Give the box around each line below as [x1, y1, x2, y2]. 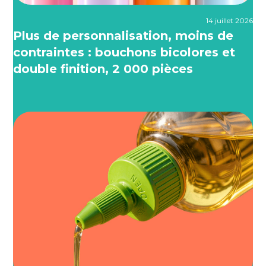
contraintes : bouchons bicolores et [13, 45, 236, 60]
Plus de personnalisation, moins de [13, 28, 234, 43]
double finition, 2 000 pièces [13, 62, 194, 77]
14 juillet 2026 [205, 16, 253, 26]
